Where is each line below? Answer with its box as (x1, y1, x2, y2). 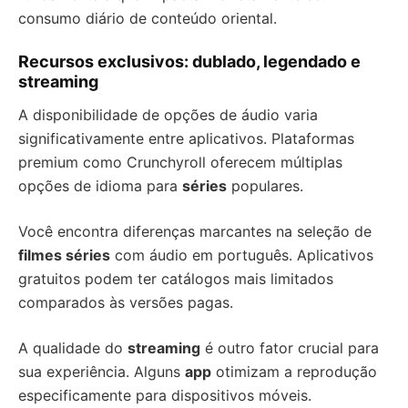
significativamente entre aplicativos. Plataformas (18, 129, 354, 148)
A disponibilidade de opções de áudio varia (18, 106, 318, 125)
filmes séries (18, 246, 110, 265)
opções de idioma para (18, 177, 182, 196)
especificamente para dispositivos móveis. (18, 386, 311, 405)
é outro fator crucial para (200, 339, 379, 358)
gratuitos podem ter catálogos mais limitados (18, 270, 333, 289)
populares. (227, 177, 303, 196)
